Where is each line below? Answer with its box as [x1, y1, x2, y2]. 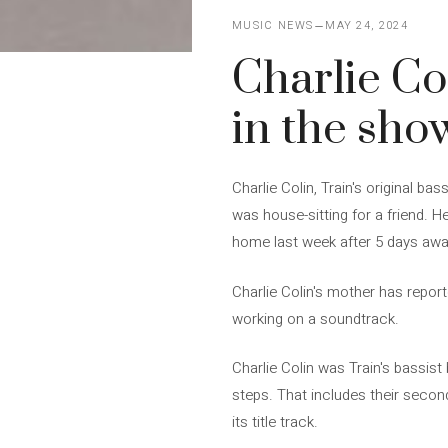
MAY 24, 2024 [325, 17, 409, 34]
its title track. [232, 411, 318, 433]
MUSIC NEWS [232, 17, 314, 34]
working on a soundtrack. [232, 307, 399, 330]
